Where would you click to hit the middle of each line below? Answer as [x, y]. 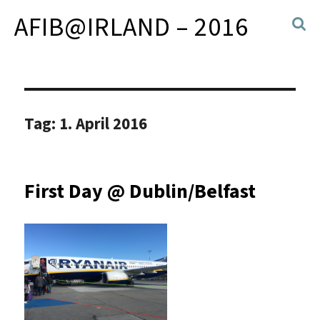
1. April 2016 [104, 123]
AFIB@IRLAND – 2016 [131, 27]
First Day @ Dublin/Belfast [140, 191]
